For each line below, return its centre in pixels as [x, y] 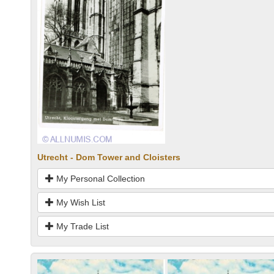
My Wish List [80, 203]
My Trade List [81, 227]
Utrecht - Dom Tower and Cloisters [109, 157]
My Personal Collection [99, 179]
